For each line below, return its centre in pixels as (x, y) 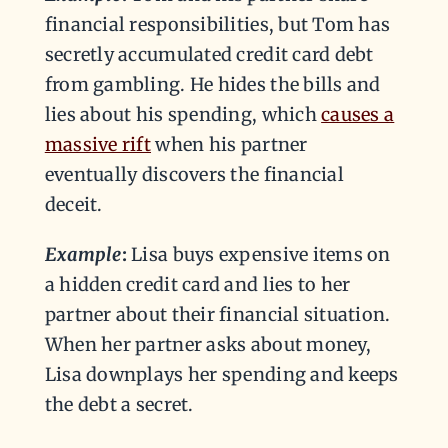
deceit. (73, 205)
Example (83, 255)
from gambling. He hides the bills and (212, 85)
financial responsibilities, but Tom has (217, 25)
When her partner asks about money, (207, 345)
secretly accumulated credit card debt (209, 55)
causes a (358, 115)
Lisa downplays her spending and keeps (221, 375)
